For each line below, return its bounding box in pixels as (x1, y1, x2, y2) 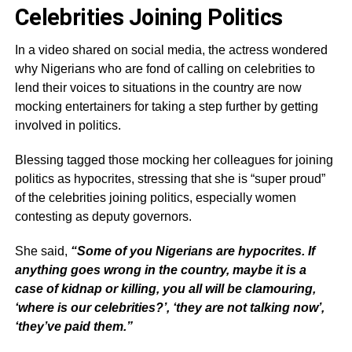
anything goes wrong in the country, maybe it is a (14, 263, 306, 277)
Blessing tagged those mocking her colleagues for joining (14, 153, 333, 167)
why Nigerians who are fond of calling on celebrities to (14, 62, 315, 76)
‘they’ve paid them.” (14, 320, 133, 334)
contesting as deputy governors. (14, 210, 192, 224)
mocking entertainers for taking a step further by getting (14, 100, 318, 114)
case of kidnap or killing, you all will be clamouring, (14, 282, 316, 296)
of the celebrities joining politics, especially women (14, 191, 296, 205)
